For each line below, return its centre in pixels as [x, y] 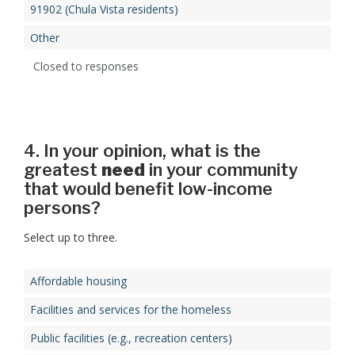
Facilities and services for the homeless [131, 310]
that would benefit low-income [101, 189]
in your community [221, 170]
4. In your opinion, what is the [142, 151]
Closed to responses [86, 67]
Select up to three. [71, 238]
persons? [62, 208]
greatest [63, 170]
